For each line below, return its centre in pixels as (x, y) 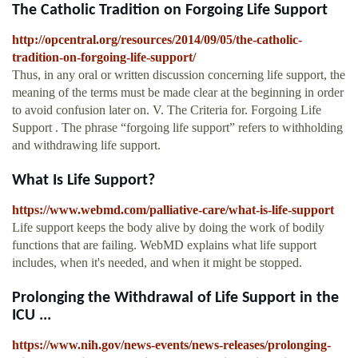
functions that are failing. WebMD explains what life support (164, 245)
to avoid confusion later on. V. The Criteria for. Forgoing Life (167, 110)
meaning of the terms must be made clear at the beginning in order (178, 93)
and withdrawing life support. (86, 145)
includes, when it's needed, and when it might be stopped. (157, 263)
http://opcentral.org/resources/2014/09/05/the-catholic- (157, 40)
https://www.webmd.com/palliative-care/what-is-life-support (173, 210)
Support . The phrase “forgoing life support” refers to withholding (177, 128)
